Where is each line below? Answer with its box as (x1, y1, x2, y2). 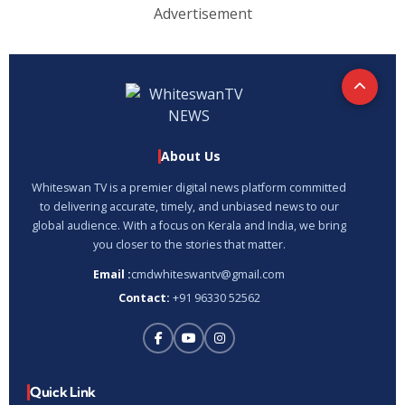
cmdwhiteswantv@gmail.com (131, 267, 285, 283)
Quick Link (30, 383, 96, 401)
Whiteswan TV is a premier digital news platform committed (32, 180, 346, 196)
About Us (160, 147, 221, 165)
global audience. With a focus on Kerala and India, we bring (32, 218, 346, 234)
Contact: (118, 290, 170, 306)
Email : (93, 267, 131, 283)
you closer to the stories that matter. (92, 237, 286, 253)
